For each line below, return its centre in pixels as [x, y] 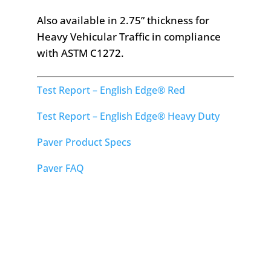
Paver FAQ [60, 168]
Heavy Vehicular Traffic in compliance [129, 37]
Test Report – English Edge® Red [111, 90]
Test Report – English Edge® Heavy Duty [128, 116]
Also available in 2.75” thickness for [123, 21]
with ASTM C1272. [80, 53]
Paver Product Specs [84, 142]
